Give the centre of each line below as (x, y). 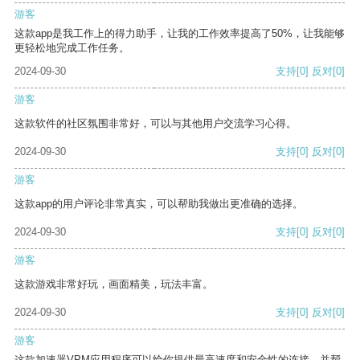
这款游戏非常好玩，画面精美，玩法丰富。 (114, 284)
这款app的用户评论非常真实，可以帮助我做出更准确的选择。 (159, 204)
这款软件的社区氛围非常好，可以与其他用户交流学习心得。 (155, 124)
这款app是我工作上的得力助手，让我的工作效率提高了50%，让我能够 (180, 34)
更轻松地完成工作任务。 (72, 48)
